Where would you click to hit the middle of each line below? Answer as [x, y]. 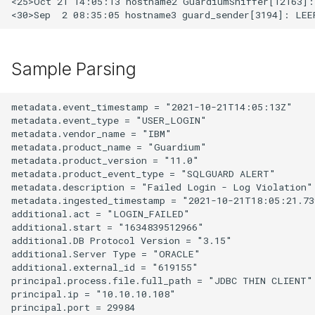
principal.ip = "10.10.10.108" [94, 294]
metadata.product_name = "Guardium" [109, 147]
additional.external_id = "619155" [105, 267]
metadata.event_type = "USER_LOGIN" [109, 120]
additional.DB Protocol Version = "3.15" [122, 240]
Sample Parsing [74, 69]
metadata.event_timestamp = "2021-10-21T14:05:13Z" [152, 107]
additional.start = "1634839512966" [108, 227]
